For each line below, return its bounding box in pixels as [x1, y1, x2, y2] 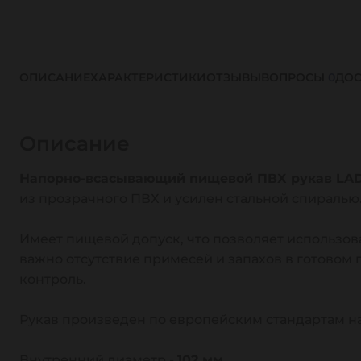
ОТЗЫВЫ [206, 70, 261, 85]
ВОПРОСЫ [261, 70, 328, 85]
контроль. [19, 272, 86, 287]
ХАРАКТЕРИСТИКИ [90, 70, 206, 85]
